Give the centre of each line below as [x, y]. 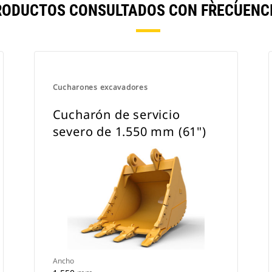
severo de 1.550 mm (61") [129, 131]
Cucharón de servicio [116, 114]
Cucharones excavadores [100, 87]
